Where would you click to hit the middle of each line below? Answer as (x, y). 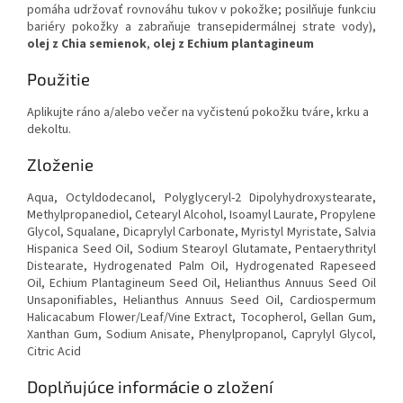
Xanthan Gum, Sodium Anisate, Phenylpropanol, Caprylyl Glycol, (201, 335)
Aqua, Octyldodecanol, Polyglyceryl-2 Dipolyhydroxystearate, (201, 198)
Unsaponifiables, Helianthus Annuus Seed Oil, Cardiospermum (201, 301)
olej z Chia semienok (87, 45)
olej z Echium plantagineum (233, 45)
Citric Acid (54, 352)
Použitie (58, 79)
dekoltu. (50, 130)
